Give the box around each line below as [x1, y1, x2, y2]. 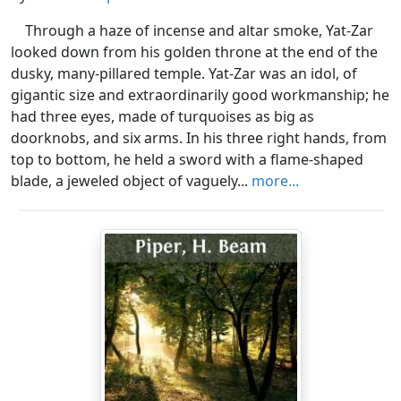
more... [252, 171, 299, 192]
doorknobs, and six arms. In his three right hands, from [11, 128, 387, 149]
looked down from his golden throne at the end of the [11, 42, 378, 63]
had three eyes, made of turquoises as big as [11, 107, 314, 127]
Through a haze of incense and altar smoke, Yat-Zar [25, 21, 373, 41]
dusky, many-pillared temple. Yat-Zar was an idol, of [11, 64, 357, 84]
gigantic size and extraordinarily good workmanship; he [11, 85, 389, 106]
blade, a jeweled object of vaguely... [11, 171, 252, 192]
